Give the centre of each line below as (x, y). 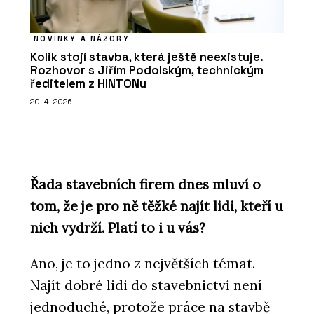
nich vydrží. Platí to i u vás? (118, 228)
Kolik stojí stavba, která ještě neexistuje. (146, 57)
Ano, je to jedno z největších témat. (143, 263)
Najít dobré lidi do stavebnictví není (146, 285)
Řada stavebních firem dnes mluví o (145, 185)
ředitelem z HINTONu (88, 83)
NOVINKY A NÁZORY (82, 38)
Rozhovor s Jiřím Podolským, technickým (147, 70)
